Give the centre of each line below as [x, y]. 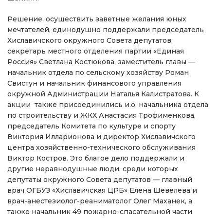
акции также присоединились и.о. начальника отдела [108, 105]
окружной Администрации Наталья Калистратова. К [103, 94]
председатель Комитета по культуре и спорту [91, 126]
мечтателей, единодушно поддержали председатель [106, 30]
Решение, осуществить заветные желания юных [97, 19]
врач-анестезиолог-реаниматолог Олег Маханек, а [100, 201]
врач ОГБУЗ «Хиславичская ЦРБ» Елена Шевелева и [102, 191]
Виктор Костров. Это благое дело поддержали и [96, 158]
